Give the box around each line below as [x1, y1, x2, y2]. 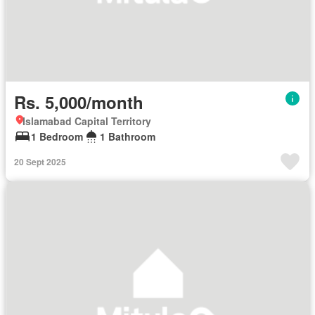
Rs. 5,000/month [14, 90, 143, 115]
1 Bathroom [100, 129, 155, 144]
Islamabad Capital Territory [22, 114, 151, 129]
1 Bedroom [31, 129, 83, 144]
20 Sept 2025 [14, 155, 66, 169]
